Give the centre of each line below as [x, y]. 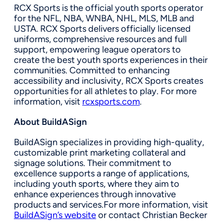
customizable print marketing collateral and [100, 152]
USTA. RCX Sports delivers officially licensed [102, 28]
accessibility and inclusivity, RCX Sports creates [109, 81]
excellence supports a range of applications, [102, 173]
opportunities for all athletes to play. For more [105, 91]
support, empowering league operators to [97, 49]
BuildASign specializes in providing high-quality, [109, 142]
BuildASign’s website [55, 215]
